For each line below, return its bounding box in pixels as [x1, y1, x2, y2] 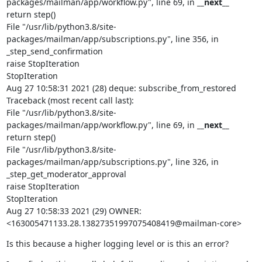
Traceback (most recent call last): [6, 95, 134, 106]
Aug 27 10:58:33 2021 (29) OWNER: [6, 205, 142, 216]
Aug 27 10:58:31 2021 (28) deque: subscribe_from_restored [6, 82, 236, 94]
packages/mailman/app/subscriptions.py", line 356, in [6, 33, 219, 44]
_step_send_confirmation [6, 46, 103, 57]
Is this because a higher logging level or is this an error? [6, 238, 229, 249]
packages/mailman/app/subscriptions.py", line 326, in [6, 156, 219, 167]
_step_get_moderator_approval [6, 168, 126, 180]
